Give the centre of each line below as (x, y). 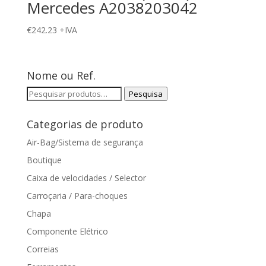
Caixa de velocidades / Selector (86, 178)
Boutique (44, 160)
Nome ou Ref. (61, 75)
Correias (42, 249)
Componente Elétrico (67, 231)
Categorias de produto (85, 124)
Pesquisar (45, 93)
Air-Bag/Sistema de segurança (85, 142)
